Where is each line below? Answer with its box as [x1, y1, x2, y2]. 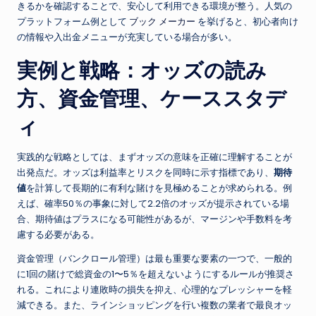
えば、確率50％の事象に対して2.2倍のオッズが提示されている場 [17, 197, 289, 210]
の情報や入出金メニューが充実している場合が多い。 [17, 31, 237, 44]
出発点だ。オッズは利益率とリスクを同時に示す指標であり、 [17, 166, 274, 179]
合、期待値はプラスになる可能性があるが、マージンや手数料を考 [17, 213, 292, 226]
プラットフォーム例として [17, 16, 129, 28]
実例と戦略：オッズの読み [17, 57, 267, 84]
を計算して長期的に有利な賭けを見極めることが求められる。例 [26, 182, 292, 195]
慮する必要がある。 [17, 229, 99, 241]
